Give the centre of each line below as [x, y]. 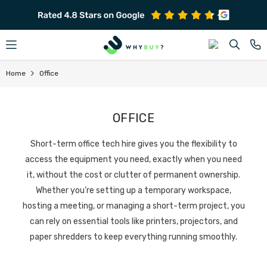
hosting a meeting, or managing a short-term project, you [133, 206]
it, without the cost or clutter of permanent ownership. [133, 175]
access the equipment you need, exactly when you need [133, 159]
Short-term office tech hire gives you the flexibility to [133, 144]
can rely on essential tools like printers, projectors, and [133, 221]
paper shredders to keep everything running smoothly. [133, 237]
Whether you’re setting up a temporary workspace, [133, 190]
